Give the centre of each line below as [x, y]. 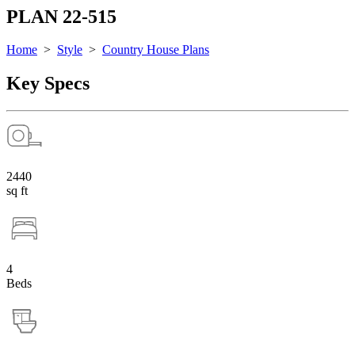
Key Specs [48, 84]
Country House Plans [156, 50]
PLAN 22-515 [61, 16]
